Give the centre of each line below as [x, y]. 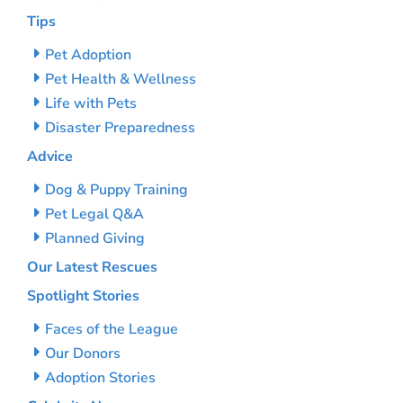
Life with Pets [91, 103]
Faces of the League [112, 329]
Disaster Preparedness [120, 128]
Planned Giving [95, 238]
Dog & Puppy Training [116, 190]
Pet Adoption [88, 55]
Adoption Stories [100, 378]
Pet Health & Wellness [121, 79]
